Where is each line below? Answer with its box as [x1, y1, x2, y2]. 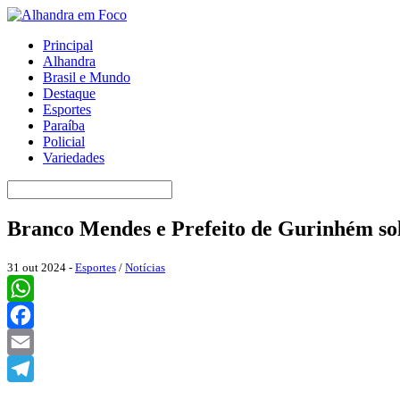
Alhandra [43, 54, 96, 69]
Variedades [43, 150, 104, 165]
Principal [43, 37, 93, 53]
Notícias [125, 260, 165, 274]
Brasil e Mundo [43, 70, 130, 85]
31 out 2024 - [7, 260, 75, 274]
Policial [43, 134, 85, 149]
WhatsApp [7, 306, 68, 322]
